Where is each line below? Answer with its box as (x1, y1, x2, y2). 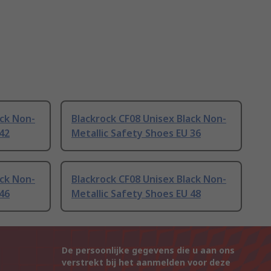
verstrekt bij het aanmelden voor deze (62, 256, 230, 269)
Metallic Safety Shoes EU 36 (71, 126, 201, 140)
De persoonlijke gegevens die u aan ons (62, 244, 235, 256)
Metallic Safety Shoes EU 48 (71, 187, 201, 201)
